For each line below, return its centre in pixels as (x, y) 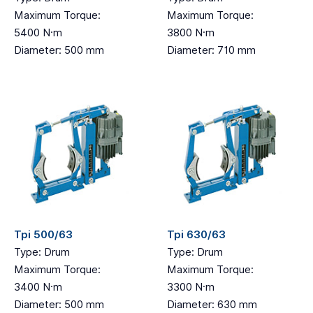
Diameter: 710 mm (211, 50)
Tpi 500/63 (43, 235)
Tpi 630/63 (196, 235)
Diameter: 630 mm (212, 305)
